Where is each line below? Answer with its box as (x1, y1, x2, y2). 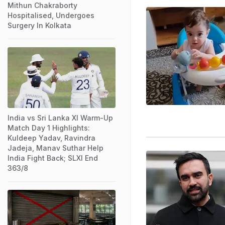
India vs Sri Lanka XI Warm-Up (8, 113, 113, 122)
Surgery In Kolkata (8, 21, 71, 30)
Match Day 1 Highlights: (8, 123, 90, 132)
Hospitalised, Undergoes (8, 11, 94, 20)
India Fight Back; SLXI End (8, 153, 98, 162)
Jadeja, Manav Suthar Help (8, 143, 103, 152)
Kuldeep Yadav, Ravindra (8, 133, 95, 142)
